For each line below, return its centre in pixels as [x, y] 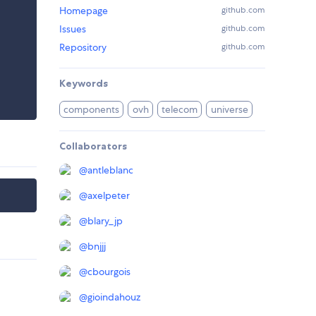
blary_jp [105, 221]
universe [229, 110]
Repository [83, 48]
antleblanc [110, 170]
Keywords [84, 84]
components [92, 110]
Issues [73, 29]
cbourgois [109, 272]
